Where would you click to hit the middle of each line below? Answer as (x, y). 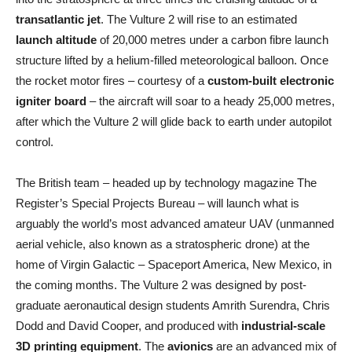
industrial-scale (283, 326)
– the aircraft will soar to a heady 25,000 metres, (211, 101)
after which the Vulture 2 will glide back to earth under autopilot (174, 121)
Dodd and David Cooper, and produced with (128, 326)
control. (35, 142)
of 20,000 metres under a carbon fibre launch (213, 40)
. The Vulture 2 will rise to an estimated (199, 19)
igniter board (51, 101)
